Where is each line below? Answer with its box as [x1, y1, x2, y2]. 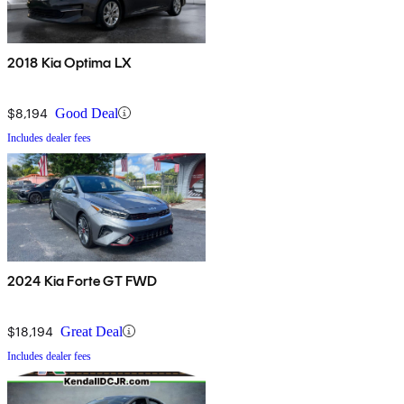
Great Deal [60, 323, 123, 339]
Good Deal [55, 105, 118, 121]
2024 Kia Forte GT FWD [7, 271, 158, 289]
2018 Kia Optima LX [7, 53, 132, 71]
